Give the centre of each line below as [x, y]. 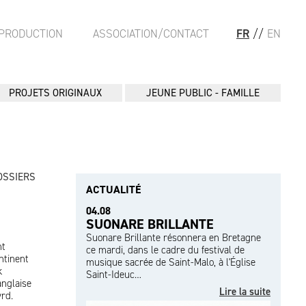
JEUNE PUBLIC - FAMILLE [203, 93]
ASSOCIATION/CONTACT [151, 33]
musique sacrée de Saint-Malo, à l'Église [171, 262]
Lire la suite [245, 292]
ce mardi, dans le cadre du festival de [165, 250]
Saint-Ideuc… [114, 275]
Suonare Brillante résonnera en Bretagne [173, 238]
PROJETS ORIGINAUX [55, 93]
